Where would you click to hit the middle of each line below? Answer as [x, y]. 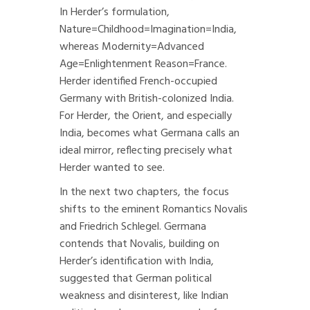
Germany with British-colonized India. [147, 99]
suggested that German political [136, 279]
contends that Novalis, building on [139, 244]
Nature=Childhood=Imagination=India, [148, 30]
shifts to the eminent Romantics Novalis [154, 210]
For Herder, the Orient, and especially [146, 116]
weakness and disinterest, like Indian [144, 296]
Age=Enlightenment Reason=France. [143, 64]
